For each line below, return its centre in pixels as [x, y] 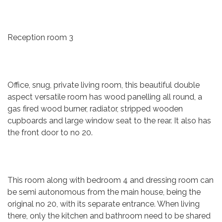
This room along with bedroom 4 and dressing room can [111, 180]
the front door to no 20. [50, 133]
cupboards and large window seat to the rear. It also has [109, 121]
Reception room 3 [40, 37]
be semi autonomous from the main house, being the [104, 192]
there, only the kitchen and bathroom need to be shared [109, 216]
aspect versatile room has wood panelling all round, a [105, 97]
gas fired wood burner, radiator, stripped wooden [95, 109]
